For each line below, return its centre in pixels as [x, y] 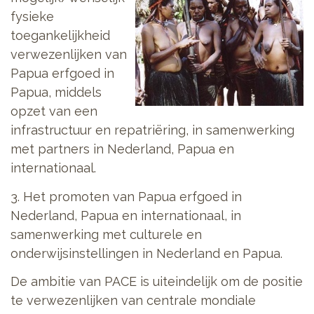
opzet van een [54, 111]
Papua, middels [56, 93]
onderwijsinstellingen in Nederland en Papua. [146, 253]
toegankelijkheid [60, 36]
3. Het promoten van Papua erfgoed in [126, 196]
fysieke [32, 17]
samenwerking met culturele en [106, 234]
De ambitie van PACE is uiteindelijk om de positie [157, 282]
